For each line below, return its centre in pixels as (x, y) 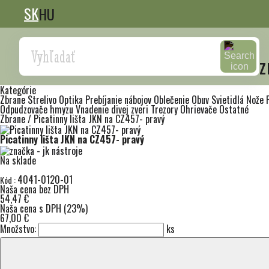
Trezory (165, 109)
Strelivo (43, 100)
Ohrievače (200, 109)
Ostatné (234, 109)
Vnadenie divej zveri (113, 109)
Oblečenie (173, 100)
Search (38, 47)
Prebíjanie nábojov (119, 100)
